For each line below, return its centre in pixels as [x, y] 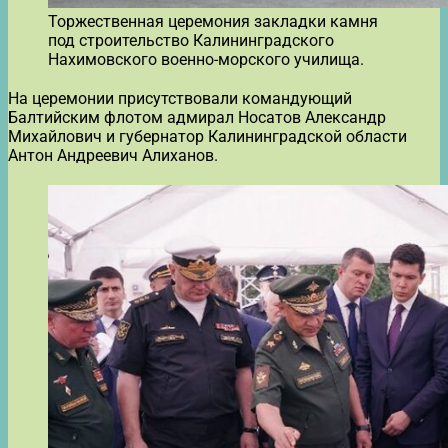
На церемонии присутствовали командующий [180, 98]
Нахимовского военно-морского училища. [206, 59]
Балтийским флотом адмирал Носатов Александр [197, 117]
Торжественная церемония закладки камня [213, 21]
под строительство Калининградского [191, 40]
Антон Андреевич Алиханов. [113, 155]
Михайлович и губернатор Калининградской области [207, 136]
